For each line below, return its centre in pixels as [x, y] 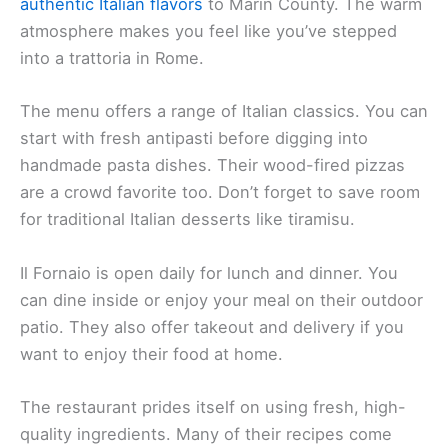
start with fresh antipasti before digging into [194, 138]
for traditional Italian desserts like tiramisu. [187, 219]
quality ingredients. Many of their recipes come [206, 433]
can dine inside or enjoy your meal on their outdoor [221, 299]
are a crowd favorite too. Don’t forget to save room [220, 192]
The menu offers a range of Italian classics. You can [224, 111]
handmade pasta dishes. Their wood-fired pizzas [212, 165]
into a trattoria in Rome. [112, 58]
